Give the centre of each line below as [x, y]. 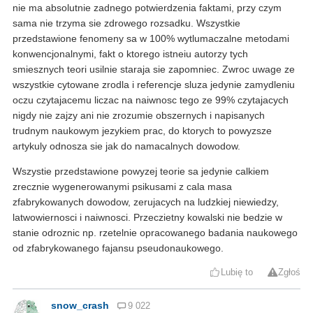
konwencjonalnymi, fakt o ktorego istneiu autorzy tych [130, 54]
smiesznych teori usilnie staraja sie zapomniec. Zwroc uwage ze [154, 70]
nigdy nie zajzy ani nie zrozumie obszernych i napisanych [139, 116]
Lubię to [237, 273]
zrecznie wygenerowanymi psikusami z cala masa [122, 187]
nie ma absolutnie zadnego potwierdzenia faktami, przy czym [147, 8]
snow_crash [80, 306]
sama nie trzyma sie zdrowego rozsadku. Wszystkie [126, 23]
